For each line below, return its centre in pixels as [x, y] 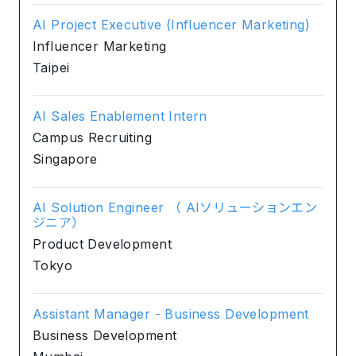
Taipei [51, 67]
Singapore [65, 159]
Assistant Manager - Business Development [171, 313]
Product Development [102, 244]
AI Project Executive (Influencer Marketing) [172, 24]
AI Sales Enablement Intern [120, 116]
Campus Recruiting [93, 137]
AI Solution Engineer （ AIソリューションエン [175, 207]
